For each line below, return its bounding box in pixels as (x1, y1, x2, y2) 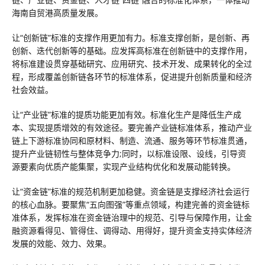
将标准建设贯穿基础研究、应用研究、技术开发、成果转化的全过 (12, 58, 252, 69)
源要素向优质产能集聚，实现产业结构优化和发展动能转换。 (12, 161, 235, 172)
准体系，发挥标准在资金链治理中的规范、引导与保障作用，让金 (12, 212, 252, 223)
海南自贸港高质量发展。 (12, 7, 103, 18)
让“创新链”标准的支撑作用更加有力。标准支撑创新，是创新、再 (12, 32, 250, 43)
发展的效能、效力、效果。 (12, 238, 111, 249)
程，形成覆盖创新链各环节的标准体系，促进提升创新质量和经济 (12, 71, 252, 82)
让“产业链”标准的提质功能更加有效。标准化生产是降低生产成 (12, 109, 241, 120)
